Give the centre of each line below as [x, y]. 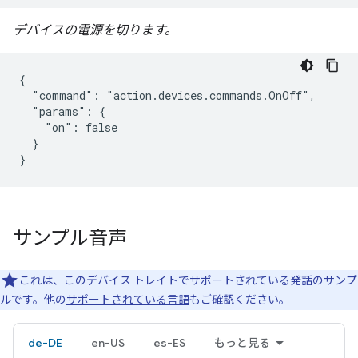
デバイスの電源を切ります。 [95, 30]
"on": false [68, 127]
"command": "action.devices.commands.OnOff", [167, 95]
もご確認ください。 [240, 300]
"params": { [62, 111]
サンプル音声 [70, 238]
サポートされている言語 [128, 300]
